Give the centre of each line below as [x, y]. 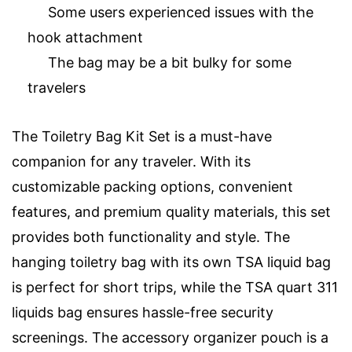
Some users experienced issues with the [181, 13]
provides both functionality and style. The [151, 237]
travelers [57, 88]
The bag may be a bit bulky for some [170, 63]
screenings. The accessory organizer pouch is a [170, 338]
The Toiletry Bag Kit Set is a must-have [142, 137]
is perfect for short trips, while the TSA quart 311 [175, 288]
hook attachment [85, 38]
